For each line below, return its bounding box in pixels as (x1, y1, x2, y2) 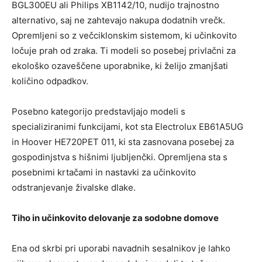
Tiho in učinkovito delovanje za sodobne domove (12, 212, 219, 223)
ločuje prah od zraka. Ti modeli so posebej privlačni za (12, 45, 236, 56)
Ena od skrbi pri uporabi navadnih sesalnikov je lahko (12, 243, 230, 254)
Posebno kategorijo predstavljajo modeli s (12, 106, 185, 117)
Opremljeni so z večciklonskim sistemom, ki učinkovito (12, 30, 237, 41)
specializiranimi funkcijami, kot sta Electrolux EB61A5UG (12, 121, 243, 132)
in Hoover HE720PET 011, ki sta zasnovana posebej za (12, 136, 234, 147)
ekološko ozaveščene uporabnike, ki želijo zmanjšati (12, 60, 228, 71)
